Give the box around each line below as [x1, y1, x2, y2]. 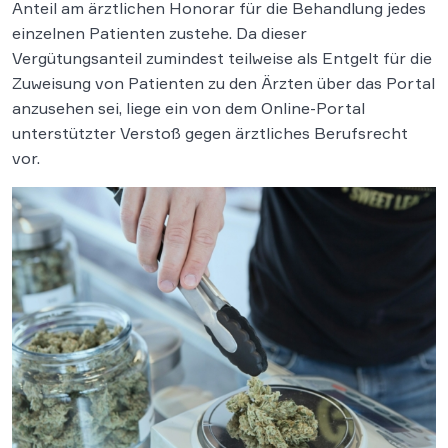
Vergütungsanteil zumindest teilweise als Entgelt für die [12, 48, 432, 69]
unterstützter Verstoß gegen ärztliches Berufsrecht [12, 123, 408, 144]
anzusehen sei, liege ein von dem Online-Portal [12, 98, 365, 119]
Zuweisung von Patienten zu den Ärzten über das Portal [12, 73, 435, 94]
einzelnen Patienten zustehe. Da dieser [12, 23, 307, 44]
